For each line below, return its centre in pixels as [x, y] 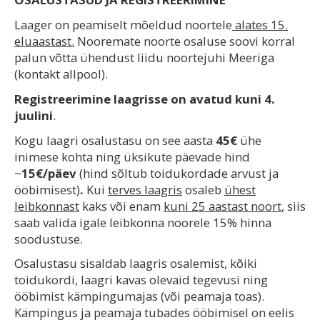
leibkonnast [47, 206]
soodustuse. [49, 239]
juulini [34, 115]
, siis [294, 206]
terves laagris [145, 189]
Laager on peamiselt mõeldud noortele [123, 25]
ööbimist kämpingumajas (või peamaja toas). [139, 296]
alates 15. [260, 25]
